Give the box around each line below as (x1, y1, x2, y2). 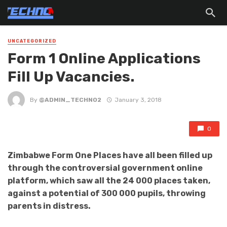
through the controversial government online (8, 163, 203, 173)
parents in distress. (8, 201, 91, 211)
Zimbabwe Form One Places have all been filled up (8, 150, 212, 161)
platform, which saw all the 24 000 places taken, (8, 176, 210, 186)
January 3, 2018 (114, 96, 162, 103)
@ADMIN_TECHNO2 (39, 96, 101, 103)
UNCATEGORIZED (8, 39, 56, 44)
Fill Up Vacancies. (8, 68, 134, 86)
